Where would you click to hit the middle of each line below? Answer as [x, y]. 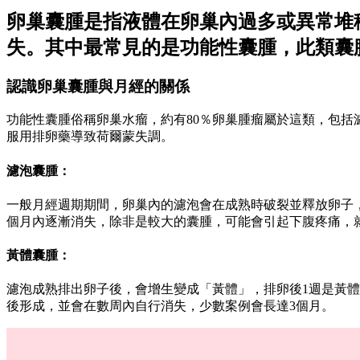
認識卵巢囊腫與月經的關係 [98, 86]
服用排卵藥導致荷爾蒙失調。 [90, 137]
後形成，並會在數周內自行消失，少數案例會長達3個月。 [170, 306]
